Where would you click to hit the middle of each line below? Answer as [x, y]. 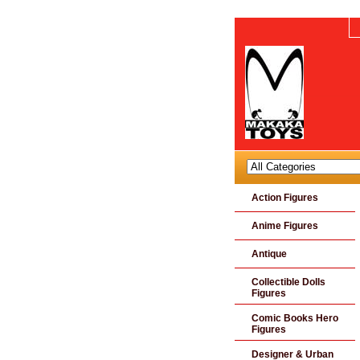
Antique [269, 254]
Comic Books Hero [295, 318]
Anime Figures [285, 226]
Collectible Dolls [288, 282]
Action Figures [285, 198]
